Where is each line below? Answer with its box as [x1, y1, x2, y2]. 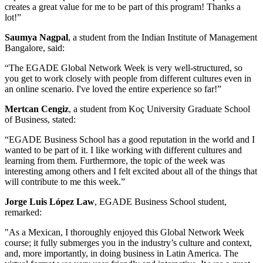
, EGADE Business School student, [95, 197, 227, 207]
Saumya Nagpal [5, 32, 68, 43]
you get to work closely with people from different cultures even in [5, 73, 251, 84]
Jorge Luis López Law [5, 197, 95, 207]
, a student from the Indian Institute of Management [68, 32, 257, 43]
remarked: [5, 207, 42, 218]
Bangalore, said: [5, 43, 65, 53]
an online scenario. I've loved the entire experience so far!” [5, 84, 221, 95]
